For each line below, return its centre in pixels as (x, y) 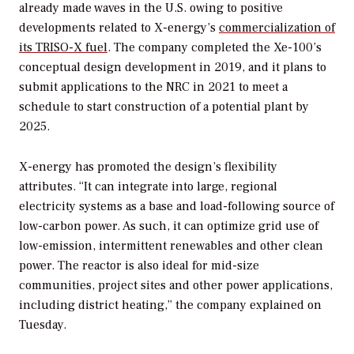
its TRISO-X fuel (63, 48)
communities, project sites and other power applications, (176, 286)
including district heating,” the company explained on (170, 305)
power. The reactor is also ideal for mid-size (139, 266)
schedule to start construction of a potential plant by (164, 107)
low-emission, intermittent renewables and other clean (171, 246)
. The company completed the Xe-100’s (215, 48)
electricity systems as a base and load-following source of (177, 207)
